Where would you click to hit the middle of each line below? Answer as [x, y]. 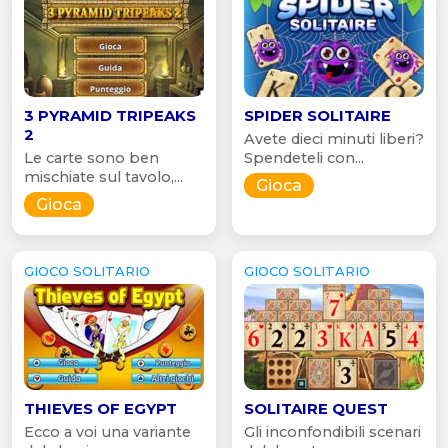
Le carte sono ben [91, 157]
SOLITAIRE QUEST [316, 408]
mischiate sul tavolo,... [103, 176]
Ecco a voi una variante [107, 431]
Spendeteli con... [304, 157]
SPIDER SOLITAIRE [317, 115]
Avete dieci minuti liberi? [334, 138]
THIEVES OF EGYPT [100, 408]
